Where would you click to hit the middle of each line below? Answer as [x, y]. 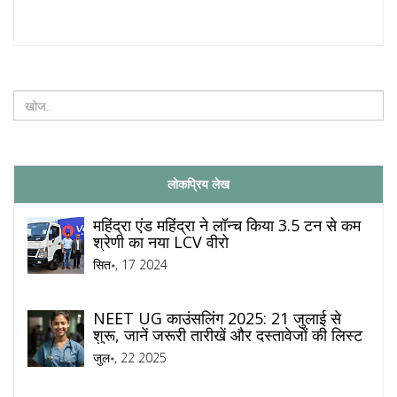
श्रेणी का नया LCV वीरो [161, 242]
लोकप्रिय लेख [198, 184]
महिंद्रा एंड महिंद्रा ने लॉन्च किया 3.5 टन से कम [227, 226]
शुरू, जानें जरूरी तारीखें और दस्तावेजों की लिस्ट [228, 335]
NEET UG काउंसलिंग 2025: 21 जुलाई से [217, 319]
